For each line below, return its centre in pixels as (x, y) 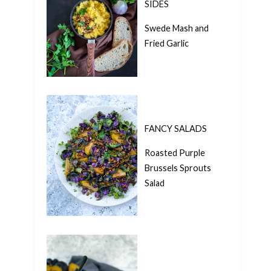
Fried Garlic (167, 43)
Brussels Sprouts (178, 168)
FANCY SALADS (176, 129)
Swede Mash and (177, 28)
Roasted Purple (175, 152)
